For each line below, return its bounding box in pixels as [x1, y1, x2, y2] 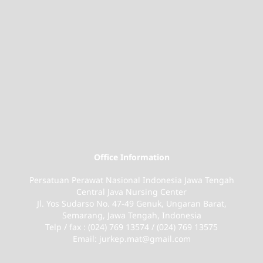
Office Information [93, 151, 170, 163]
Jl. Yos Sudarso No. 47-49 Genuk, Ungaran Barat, [36, 197, 227, 209]
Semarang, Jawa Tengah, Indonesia [62, 209, 201, 221]
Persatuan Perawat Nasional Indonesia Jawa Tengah [29, 174, 234, 186]
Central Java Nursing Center [76, 186, 187, 197]
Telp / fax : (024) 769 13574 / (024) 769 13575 [45, 221, 218, 232]
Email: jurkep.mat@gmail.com [72, 232, 191, 244]
